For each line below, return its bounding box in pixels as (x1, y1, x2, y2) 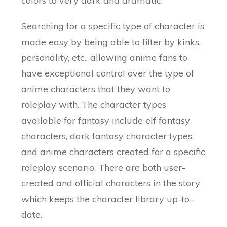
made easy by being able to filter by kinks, (21, 36, 201, 48)
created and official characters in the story (21, 177, 201, 190)
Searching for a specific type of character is (21, 20, 205, 32)
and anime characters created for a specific (21, 146, 206, 158)
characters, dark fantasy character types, (21, 130, 194, 142)
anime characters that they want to (21, 83, 171, 95)
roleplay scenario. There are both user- (21, 162, 186, 174)
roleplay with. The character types (21, 99, 167, 111)
